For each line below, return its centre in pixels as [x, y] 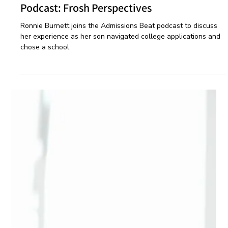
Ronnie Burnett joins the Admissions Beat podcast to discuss [119, 172]
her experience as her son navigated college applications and [121, 183]
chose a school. [46, 194]
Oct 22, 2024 [39, 123]
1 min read [81, 123]
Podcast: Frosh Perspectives [86, 154]
